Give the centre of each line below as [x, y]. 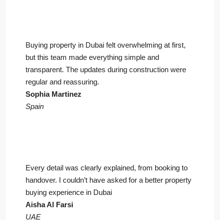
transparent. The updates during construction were [106, 70]
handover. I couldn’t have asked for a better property [109, 180]
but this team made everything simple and [92, 57]
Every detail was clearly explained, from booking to [107, 168]
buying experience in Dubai [69, 192]
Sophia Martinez [54, 94]
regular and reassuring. [62, 82]
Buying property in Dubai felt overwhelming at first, [106, 45]
